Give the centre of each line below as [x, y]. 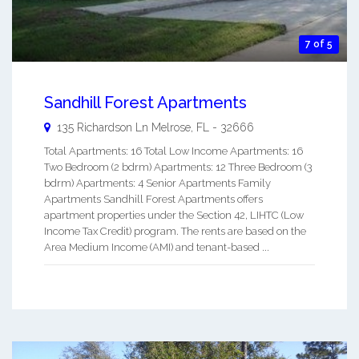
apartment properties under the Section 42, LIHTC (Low [174, 216]
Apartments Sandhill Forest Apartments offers [153, 200]
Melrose [171, 128]
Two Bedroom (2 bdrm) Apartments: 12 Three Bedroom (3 [178, 167]
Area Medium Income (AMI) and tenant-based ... [157, 248]
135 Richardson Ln [103, 128]
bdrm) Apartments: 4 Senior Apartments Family [157, 184]
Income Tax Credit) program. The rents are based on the [175, 232]
